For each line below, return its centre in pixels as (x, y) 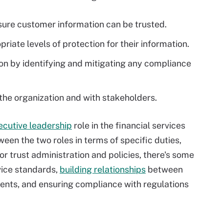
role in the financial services (129, 125)
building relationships (103, 169)
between (164, 169)
